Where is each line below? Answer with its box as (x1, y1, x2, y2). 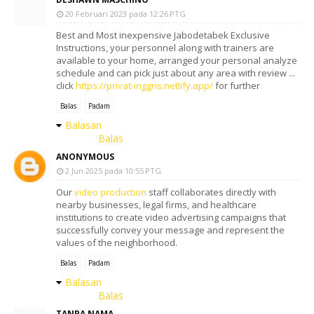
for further (213, 79, 260, 92)
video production (74, 186, 146, 198)
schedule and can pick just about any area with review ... (56, 67, 295, 79)
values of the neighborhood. (56, 236, 177, 249)
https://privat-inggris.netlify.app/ (76, 79, 213, 92)
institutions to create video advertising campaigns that (56, 211, 286, 224)
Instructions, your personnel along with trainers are (56, 41, 274, 54)
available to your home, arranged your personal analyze (56, 54, 297, 67)
